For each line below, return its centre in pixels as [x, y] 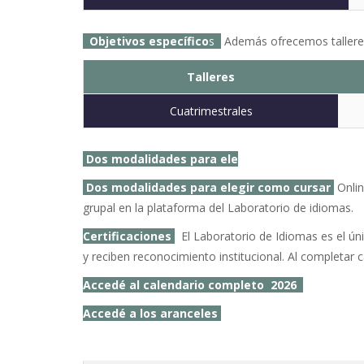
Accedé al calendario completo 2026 [193, 284]
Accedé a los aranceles [152, 313]
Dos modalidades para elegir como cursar [210, 187]
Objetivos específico [149, 41]
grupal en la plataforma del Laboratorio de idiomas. [218, 207]
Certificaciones [129, 236]
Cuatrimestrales [211, 110]
